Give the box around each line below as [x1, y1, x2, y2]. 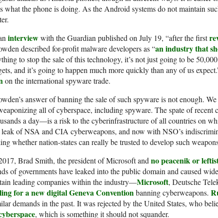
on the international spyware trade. [3, 75, 110, 86]
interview [8, 32, 38, 44]
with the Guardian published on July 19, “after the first [38, 33, 209, 43]
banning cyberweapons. [134, 187, 211, 198]
